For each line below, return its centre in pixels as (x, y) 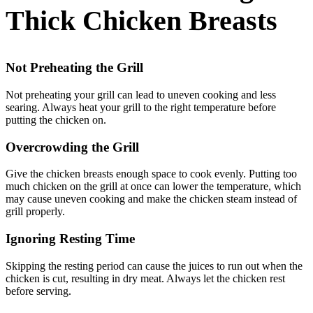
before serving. (38, 291)
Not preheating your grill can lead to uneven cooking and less (141, 94)
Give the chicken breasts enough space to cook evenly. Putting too (151, 174)
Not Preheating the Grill (74, 68)
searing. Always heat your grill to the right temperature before (141, 107)
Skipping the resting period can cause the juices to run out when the (154, 265)
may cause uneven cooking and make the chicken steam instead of (151, 199)
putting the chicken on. (56, 119)
